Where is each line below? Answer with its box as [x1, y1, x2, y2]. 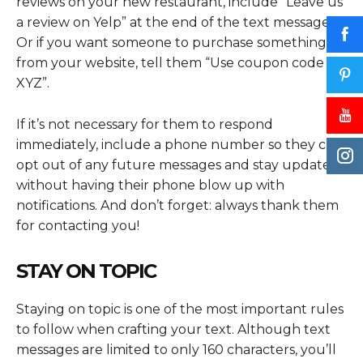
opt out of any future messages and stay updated [16, 157, 340, 173]
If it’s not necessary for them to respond [16, 117, 273, 133]
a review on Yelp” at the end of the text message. [16, 15, 332, 31]
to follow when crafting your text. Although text [16, 322, 331, 338]
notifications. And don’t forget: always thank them [16, 198, 339, 214]
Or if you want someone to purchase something [16, 35, 327, 51]
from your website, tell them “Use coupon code [16, 55, 324, 71]
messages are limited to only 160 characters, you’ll [16, 342, 336, 358]
